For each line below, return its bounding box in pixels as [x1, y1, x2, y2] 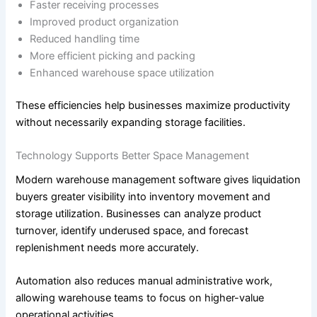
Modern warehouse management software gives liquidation [16, 173, 301, 187]
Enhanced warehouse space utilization [30, 66, 215, 79]
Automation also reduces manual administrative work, [16, 275, 273, 288]
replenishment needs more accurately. [16, 241, 200, 255]
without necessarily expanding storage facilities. [16, 115, 246, 129]
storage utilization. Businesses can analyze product [16, 207, 262, 221]
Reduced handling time [30, 32, 140, 45]
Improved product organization [30, 15, 180, 28]
